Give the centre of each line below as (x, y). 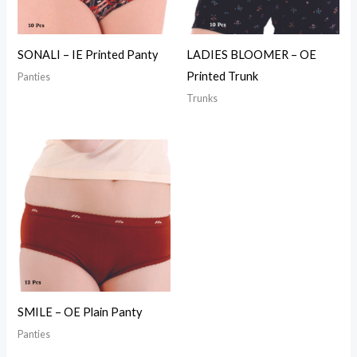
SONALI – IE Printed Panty (88, 54)
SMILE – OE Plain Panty (80, 312)
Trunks (202, 99)
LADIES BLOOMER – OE (251, 54)
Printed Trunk (222, 76)
